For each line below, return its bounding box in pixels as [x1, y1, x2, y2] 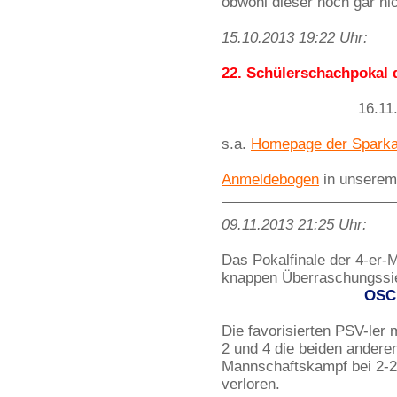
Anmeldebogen [222, 171, 319, 188]
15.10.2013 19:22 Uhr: [222, 29, 368, 46]
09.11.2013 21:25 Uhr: [222, 216, 367, 233]
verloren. [222, 376, 280, 393]
